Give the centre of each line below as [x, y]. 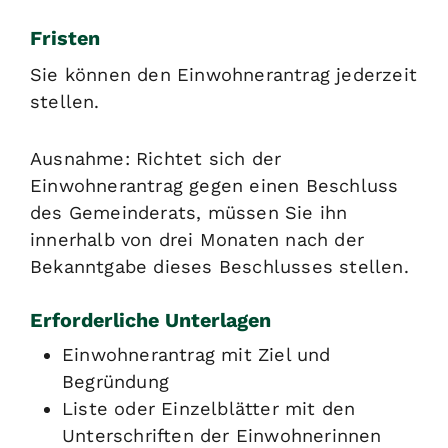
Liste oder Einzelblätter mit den [209, 408]
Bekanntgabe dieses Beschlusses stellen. [219, 266]
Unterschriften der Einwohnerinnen [222, 435]
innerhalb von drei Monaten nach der [197, 239]
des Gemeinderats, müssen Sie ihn [189, 212]
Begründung [115, 381]
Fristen [65, 38]
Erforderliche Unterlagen [150, 320]
